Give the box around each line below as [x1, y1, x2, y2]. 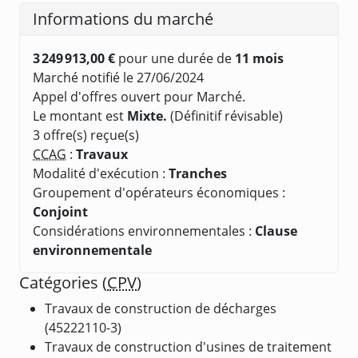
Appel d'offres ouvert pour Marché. [33, 87, 245, 105]
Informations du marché [33, 7, 213, 30]
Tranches [169, 164, 227, 182]
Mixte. [127, 106, 167, 125]
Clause [255, 221, 297, 240]
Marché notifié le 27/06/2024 [33, 68, 204, 86]
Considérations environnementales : [33, 221, 255, 240]
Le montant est [33, 106, 127, 125]
